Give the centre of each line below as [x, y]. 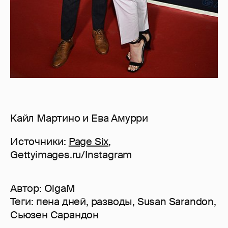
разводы [112, 201]
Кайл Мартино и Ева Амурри [79, 118]
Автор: [27, 188]
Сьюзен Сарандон [54, 215]
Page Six [89, 141]
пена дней [61, 201]
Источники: [39, 141]
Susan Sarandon [176, 201]
